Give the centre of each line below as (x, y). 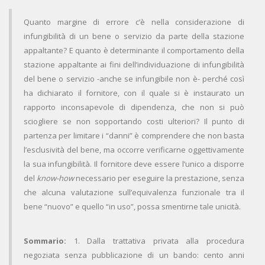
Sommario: (49, 241)
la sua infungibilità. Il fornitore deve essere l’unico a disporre (134, 164)
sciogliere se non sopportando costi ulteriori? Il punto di (134, 122)
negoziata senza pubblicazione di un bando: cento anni (134, 255)
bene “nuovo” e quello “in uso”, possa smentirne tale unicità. (132, 207)
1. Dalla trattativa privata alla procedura (159, 241)
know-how (56, 178)
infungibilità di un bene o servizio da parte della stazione (134, 36)
